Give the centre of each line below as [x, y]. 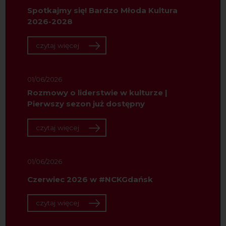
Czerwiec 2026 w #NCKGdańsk [90, 179]
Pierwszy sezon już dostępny [86, 104]
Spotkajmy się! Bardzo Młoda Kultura [102, 11]
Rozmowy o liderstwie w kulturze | [97, 93]
